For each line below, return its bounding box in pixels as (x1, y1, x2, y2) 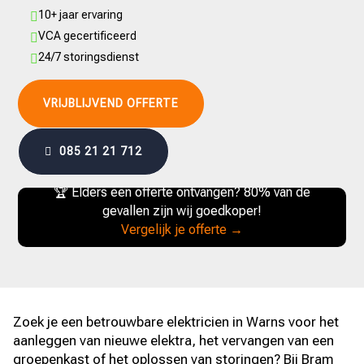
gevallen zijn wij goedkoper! (102, 203, 262, 219)
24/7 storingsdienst (38, 50, 140, 63)
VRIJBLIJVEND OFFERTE (43, 97, 180, 110)
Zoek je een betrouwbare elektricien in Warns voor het (13, 314, 340, 330)
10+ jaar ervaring (38, 8, 123, 21)
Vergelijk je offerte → (121, 222, 243, 237)
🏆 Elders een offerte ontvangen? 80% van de (54, 184, 310, 200)
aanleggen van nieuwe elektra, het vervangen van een (13, 332, 335, 349)
